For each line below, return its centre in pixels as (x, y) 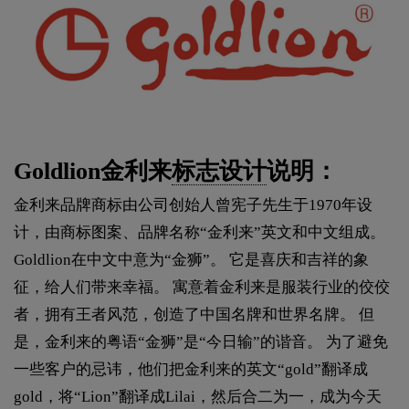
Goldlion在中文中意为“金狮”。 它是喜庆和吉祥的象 (191, 259)
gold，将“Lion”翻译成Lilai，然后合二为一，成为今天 (198, 396)
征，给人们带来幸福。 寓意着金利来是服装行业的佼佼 (202, 287)
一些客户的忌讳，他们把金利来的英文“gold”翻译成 (191, 369)
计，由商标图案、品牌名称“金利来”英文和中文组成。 (199, 232)
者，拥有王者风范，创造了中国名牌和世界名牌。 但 (194, 314)
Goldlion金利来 (93, 171)
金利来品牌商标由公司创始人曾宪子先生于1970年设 (193, 204)
